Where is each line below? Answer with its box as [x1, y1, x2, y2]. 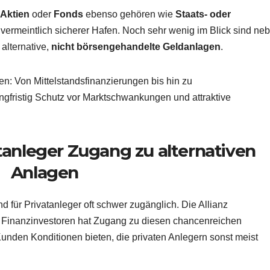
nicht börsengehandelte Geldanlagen [51, 41, 221, 52]
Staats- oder [175, 8, 231, 19]
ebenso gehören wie [83, 8, 175, 19]
